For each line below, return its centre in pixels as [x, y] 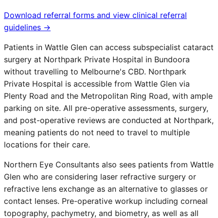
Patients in [24, 47]
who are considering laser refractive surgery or [108, 177]
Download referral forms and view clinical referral [95, 15]
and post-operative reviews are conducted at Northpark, [109, 120]
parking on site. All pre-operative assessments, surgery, [106, 108]
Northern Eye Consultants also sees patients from [97, 165]
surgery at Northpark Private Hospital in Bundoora [97, 60]
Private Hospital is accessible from [69, 84]
